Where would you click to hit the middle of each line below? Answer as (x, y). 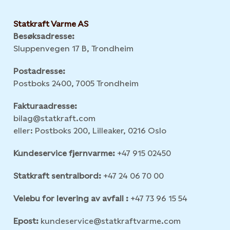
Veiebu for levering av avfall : (71, 199)
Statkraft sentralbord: (57, 176)
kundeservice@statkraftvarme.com (119, 221)
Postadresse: (39, 71)
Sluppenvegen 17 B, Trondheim (73, 49)
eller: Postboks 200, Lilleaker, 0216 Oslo (90, 131)
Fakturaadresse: (45, 106)
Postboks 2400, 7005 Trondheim (76, 84)
